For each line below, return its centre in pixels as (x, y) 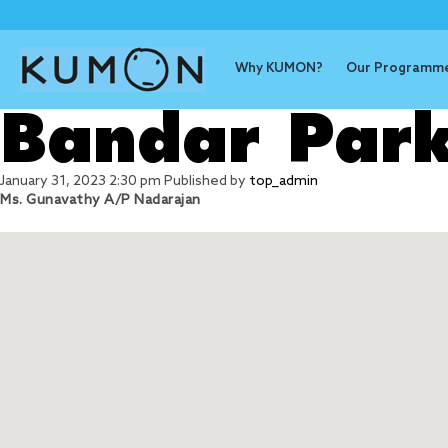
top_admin (283, 181)
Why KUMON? (278, 68)
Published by (206, 181)
